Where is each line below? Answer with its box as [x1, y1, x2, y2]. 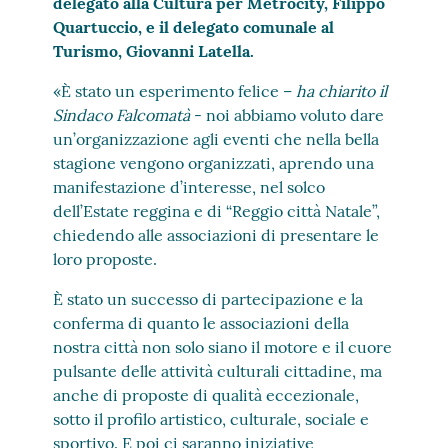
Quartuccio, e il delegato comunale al [53, 17, 335, 37]
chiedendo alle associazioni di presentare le [53, 225, 380, 245]
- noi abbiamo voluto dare [190, 105, 385, 125]
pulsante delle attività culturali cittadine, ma [53, 361, 383, 381]
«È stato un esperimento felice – [53, 81, 297, 101]
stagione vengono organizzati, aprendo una [53, 153, 375, 173]
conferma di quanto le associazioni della [53, 313, 350, 333]
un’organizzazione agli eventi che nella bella [53, 129, 380, 149]
